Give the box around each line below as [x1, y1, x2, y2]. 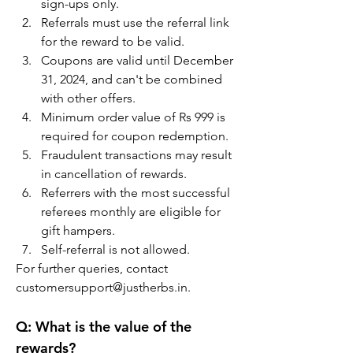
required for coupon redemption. [41, 128, 229, 143]
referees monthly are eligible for [41, 204, 224, 219]
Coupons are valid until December [41, 53, 236, 68]
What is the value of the [32, 318, 195, 336]
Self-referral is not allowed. [41, 242, 190, 257]
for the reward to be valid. [41, 34, 184, 49]
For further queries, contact [16, 261, 171, 276]
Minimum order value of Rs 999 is [41, 110, 229, 124]
